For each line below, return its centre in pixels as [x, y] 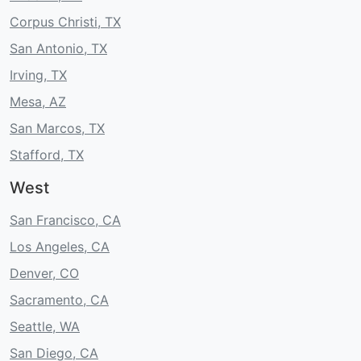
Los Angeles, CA [60, 246]
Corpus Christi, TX [65, 21]
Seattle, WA [45, 326]
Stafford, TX [47, 154]
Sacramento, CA [59, 299]
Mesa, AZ [38, 101]
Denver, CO [44, 273]
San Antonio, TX [58, 48]
